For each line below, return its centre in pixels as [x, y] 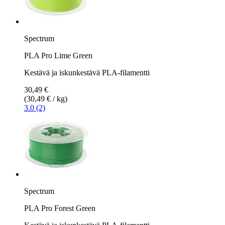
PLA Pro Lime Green [58, 55]
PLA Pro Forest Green [60, 208]
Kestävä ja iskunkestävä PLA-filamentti [87, 72]
